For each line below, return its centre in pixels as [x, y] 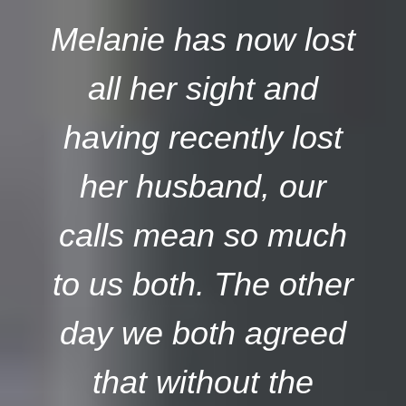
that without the [203, 382]
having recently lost [203, 137]
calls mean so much [203, 235]
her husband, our [203, 186]
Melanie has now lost [203, 39]
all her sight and [203, 88]
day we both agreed [203, 333]
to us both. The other [203, 284]
